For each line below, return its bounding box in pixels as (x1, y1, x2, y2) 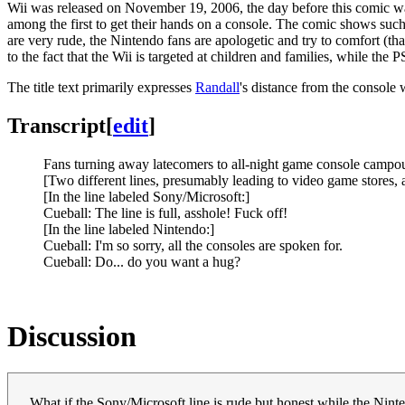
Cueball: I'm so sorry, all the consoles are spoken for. (43, 237, 343, 253)
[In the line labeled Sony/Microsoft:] (43, 188, 250, 204)
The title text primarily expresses (7, 79, 195, 95)
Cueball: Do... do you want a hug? (43, 253, 240, 269)
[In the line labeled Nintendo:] (43, 221, 214, 237)
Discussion (7, 319, 137, 353)
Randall (195, 79, 240, 95)
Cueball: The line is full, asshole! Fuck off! (43, 204, 287, 221)
